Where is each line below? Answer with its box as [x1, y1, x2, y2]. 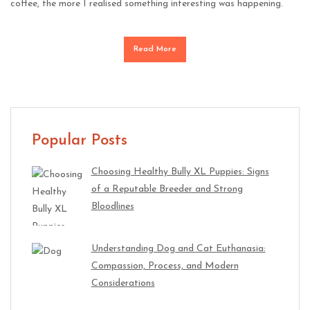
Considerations [91, 277, 155, 289]
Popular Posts [32, 133, 127, 149]
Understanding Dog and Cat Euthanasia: [91, 243, 266, 254]
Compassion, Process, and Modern [91, 260, 239, 271]
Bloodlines [91, 201, 134, 212]
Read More [134, 45, 176, 54]
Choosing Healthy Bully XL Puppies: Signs [91, 167, 269, 178]
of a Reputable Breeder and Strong [91, 184, 243, 195]
